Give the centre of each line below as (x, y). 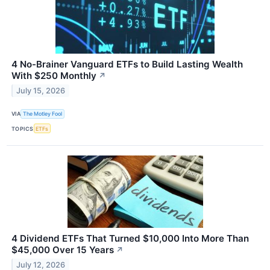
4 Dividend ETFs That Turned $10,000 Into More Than (130, 239)
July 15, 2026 (41, 90)
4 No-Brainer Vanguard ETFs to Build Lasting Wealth (127, 64)
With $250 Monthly (54, 75)
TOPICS (23, 128)
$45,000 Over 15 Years (63, 250)
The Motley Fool (43, 114)
